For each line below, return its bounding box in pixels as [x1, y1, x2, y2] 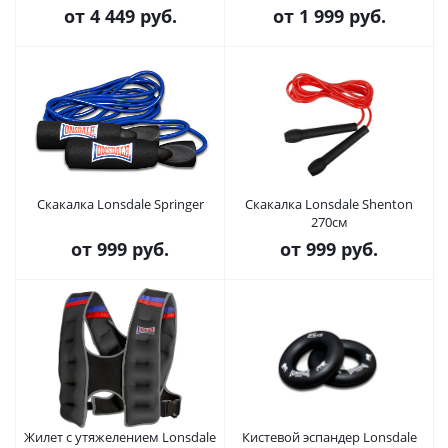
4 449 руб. [89, 4, 177, 28]
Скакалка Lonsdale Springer [36, 195, 204, 213]
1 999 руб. [298, 4, 386, 28]
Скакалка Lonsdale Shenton [245, 195, 413, 213]
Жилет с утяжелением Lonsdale [24, 428, 216, 446]
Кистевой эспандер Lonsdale [241, 428, 417, 446]
